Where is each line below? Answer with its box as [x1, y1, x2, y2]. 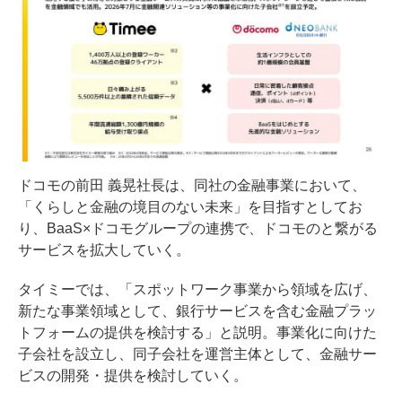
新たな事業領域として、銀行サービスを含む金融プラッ [18, 303, 377, 319]
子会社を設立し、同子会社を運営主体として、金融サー [18, 346, 377, 363]
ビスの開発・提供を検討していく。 [18, 368, 248, 384]
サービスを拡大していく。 [18, 242, 190, 258]
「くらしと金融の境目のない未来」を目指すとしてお [18, 199, 363, 215]
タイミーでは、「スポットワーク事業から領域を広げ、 [18, 282, 377, 298]
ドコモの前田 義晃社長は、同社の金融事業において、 [18, 178, 366, 194]
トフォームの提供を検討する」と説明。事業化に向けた [18, 325, 377, 341]
